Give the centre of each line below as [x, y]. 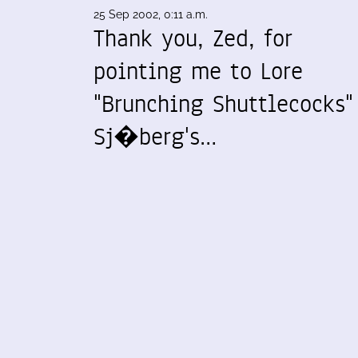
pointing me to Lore [198, 72]
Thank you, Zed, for [193, 39]
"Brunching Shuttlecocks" [223, 104]
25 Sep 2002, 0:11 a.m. [151, 15]
